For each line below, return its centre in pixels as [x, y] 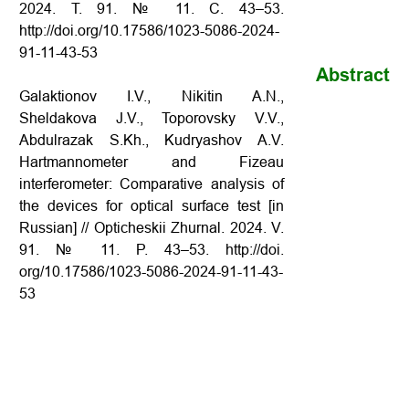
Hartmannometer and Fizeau [152, 162]
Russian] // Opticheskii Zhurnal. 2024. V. [152, 228]
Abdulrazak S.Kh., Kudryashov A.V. [152, 140]
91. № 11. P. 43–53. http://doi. [152, 250]
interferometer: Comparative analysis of [152, 184]
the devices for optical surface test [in [152, 206]
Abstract [353, 75]
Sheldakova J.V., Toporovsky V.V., [152, 118]
